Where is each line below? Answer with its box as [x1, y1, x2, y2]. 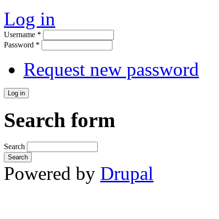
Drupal [100, 162, 153, 184]
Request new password [23, 58, 199, 80]
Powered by [4, 162, 100, 184]
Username [4, 30, 37, 39]
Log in [4, 8, 55, 29]
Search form [4, 108, 115, 131]
